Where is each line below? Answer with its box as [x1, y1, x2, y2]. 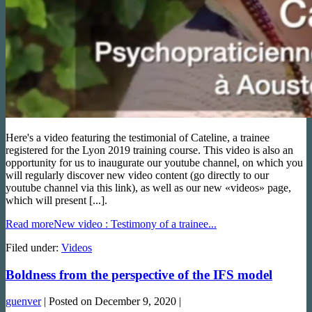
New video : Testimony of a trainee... [54, 217, 217, 230]
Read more [6, 217, 54, 230]
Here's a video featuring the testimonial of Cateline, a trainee [6, 131, 270, 143]
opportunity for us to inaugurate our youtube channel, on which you [6, 156, 303, 169]
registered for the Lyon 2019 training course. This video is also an [6, 143, 293, 156]
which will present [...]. [6, 194, 107, 206]
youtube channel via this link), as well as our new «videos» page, [6, 181, 291, 194]
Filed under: [6, 241, 58, 253]
